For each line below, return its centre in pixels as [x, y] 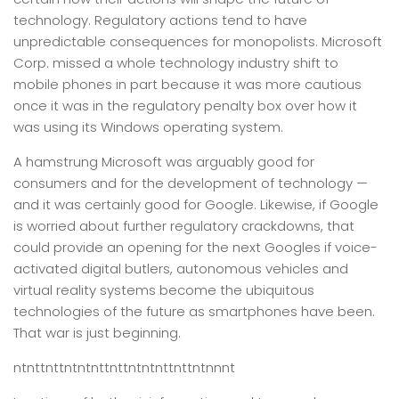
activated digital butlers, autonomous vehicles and [181, 269]
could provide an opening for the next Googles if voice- [195, 247]
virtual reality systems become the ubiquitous [164, 290]
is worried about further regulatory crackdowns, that [184, 226]
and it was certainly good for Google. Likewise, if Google [196, 204]
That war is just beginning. [97, 333]
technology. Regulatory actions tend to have [160, 20]
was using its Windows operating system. [148, 127]
